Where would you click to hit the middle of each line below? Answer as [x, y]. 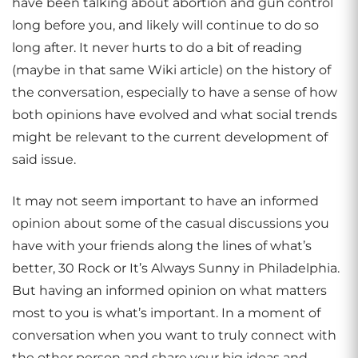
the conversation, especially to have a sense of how [175, 92]
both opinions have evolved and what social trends [175, 115]
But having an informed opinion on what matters [169, 290]
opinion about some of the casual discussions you [171, 223]
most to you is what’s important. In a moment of [166, 313]
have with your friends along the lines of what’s [162, 246]
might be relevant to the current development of [170, 137]
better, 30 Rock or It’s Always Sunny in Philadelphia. [176, 268]
